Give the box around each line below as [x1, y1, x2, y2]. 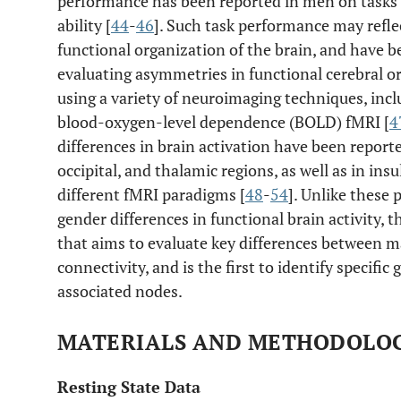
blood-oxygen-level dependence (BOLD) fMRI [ [57, 111, 389, 132]
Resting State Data [57, 376, 200, 397]
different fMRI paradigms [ [57, 183, 245, 205]
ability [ [57, 14, 111, 36]
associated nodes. [57, 280, 183, 302]
